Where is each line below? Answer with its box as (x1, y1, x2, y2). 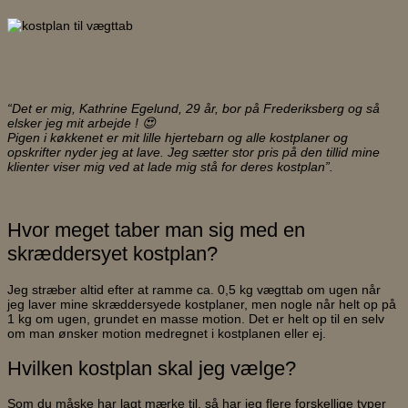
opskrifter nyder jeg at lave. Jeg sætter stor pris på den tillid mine (7, 145, 380, 160)
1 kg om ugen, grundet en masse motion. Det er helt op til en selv (7, 311, 384, 326)
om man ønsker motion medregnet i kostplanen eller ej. (7, 325, 326, 341)
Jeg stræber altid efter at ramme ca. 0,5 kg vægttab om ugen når (7, 281, 381, 297)
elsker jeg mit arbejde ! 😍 (7, 116, 156, 131)
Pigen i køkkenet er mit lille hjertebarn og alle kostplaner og (7, 130, 348, 146)
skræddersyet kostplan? (7, 241, 218, 265)
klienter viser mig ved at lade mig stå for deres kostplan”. (7, 159, 333, 175)
